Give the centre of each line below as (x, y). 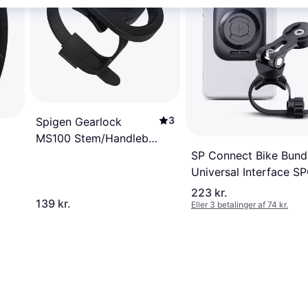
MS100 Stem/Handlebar (97, 138)
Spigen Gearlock (79, 121)
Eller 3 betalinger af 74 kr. (240, 205)
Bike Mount (65, 154)
